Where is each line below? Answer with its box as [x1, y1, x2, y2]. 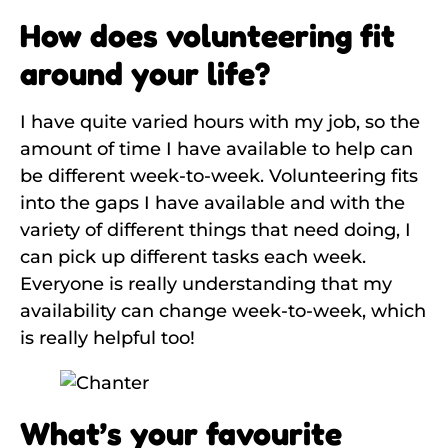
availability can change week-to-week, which [20, 299, 426, 322]
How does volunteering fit [20, 15, 395, 55]
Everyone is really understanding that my [20, 272, 392, 295]
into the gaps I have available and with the [20, 191, 405, 214]
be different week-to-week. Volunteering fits [20, 164, 418, 187]
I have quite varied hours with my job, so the [20, 110, 420, 133]
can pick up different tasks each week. [20, 245, 366, 268]
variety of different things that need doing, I [20, 218, 411, 241]
